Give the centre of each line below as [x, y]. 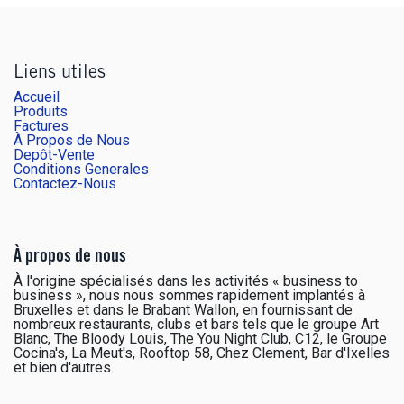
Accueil [37, 97]
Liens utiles [60, 74]
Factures [41, 126]
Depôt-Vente [54, 155]
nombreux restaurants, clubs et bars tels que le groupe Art [196, 325]
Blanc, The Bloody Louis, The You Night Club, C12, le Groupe [200, 339]
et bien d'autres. [64, 368]
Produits [41, 112]
